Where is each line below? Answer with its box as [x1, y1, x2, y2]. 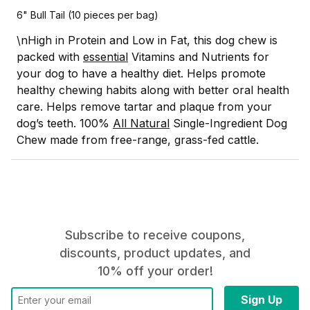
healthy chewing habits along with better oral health [17, 83, 289, 98]
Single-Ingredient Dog [170, 116, 287, 131]
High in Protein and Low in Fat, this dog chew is [28, 33, 277, 48]
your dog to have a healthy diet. [17, 66, 187, 81]
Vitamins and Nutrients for [128, 50, 269, 64]
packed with [17, 50, 83, 64]
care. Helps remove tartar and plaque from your [17, 100, 272, 114]
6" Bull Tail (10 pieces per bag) [17, 9, 158, 21]
